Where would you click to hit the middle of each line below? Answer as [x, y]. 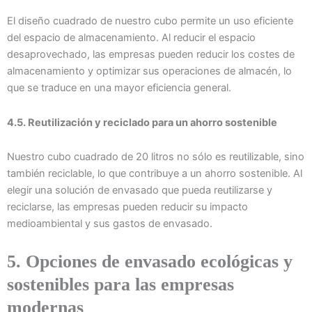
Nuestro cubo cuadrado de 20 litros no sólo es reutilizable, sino [156, 157]
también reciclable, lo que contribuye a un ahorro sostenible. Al [155, 174]
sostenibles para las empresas [120, 284]
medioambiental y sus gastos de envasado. [110, 224]
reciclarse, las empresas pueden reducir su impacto [127, 207]
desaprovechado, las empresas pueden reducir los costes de [151, 55]
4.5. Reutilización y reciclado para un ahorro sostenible [142, 122]
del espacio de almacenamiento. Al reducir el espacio [131, 38]
